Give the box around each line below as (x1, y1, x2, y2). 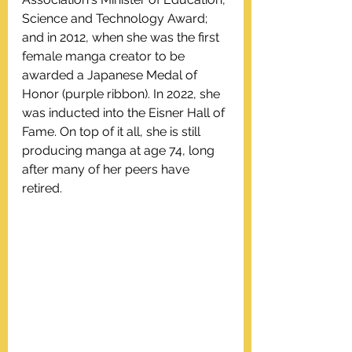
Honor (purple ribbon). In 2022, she (22, 86, 223, 101)
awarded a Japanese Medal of (22, 67, 200, 82)
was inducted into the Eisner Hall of (22, 104, 228, 120)
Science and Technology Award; (22, 10, 211, 26)
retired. (22, 180, 65, 196)
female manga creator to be (22, 48, 188, 64)
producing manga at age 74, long (22, 142, 218, 158)
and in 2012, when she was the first (22, 29, 222, 45)
